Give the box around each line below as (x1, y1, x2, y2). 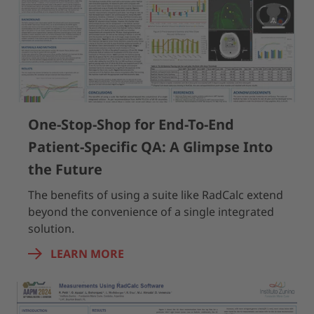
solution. (28, 221, 74, 236)
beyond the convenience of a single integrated (28, 204, 274, 219)
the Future (28, 160, 102, 179)
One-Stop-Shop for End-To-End (28, 115, 234, 134)
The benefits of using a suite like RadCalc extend (28, 187, 283, 203)
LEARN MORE (50, 246, 124, 261)
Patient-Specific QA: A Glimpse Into (28, 137, 273, 156)
